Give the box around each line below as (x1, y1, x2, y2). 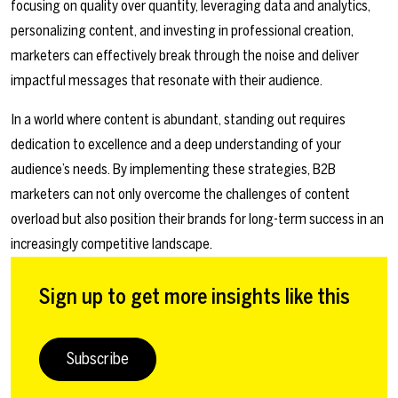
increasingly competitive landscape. (11, 235, 212, 253)
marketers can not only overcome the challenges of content (11, 186, 350, 203)
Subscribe (67, 349, 129, 370)
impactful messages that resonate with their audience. (11, 72, 322, 90)
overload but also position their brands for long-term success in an (11, 211, 384, 228)
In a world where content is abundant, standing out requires (11, 111, 346, 129)
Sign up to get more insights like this (39, 284, 350, 310)
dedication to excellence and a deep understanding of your (11, 136, 341, 154)
